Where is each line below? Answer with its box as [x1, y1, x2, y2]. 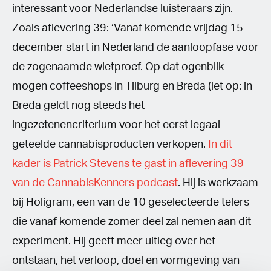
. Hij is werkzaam [178, 177, 258, 189]
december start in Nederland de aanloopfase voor [12, 42, 259, 53]
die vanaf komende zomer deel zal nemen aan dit [12, 216, 251, 227]
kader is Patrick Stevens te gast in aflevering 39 [12, 158, 244, 169]
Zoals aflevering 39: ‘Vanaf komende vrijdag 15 [12, 22, 243, 34]
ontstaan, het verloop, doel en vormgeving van [12, 255, 240, 266]
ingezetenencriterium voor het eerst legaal [12, 119, 220, 131]
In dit [206, 139, 232, 150]
